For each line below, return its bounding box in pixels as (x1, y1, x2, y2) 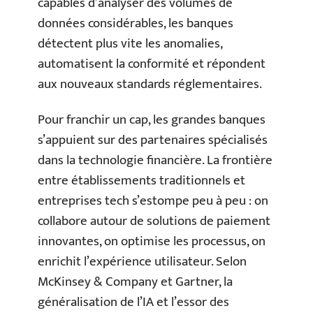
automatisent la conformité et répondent (38, 52, 265, 75)
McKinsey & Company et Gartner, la (38, 271, 233, 293)
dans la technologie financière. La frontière (38, 150, 272, 171)
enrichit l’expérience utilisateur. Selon (38, 251, 247, 272)
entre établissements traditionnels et (38, 170, 245, 191)
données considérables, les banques (38, 12, 233, 34)
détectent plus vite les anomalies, (38, 32, 222, 54)
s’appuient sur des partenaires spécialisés (38, 129, 268, 151)
